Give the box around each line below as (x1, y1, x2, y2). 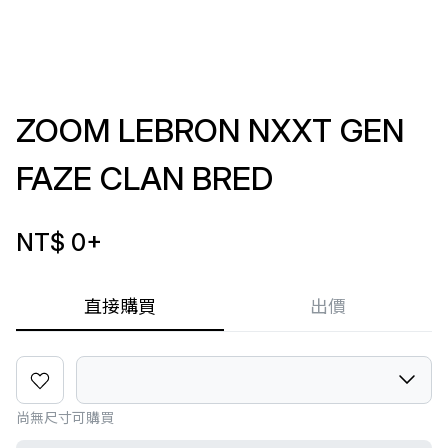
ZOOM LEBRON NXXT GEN (16, 111, 404, 150)
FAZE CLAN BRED (16, 159, 273, 198)
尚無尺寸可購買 (16, 409, 114, 426)
